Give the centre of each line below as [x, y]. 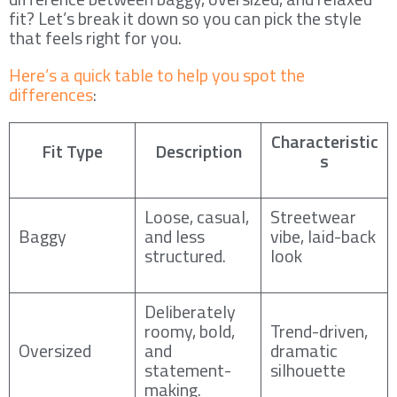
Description [198, 151]
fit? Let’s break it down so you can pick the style [185, 18]
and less [175, 236]
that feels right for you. [95, 37]
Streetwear [313, 216]
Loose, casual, [197, 216]
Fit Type [72, 151]
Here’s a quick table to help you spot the [157, 74]
